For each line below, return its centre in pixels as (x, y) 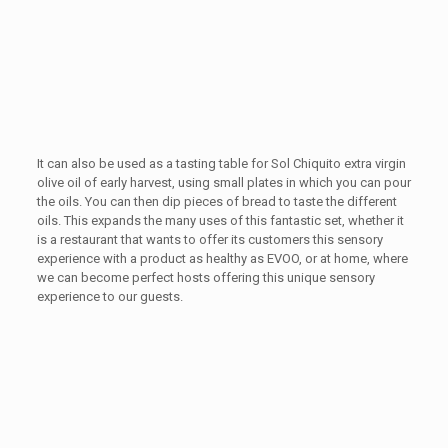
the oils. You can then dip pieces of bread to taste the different (216, 202)
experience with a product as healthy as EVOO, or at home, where (222, 259)
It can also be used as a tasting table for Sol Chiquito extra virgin (221, 164)
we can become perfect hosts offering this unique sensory (205, 278)
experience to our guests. (109, 297)
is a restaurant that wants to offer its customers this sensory (209, 240)
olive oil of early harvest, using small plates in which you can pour (223, 183)
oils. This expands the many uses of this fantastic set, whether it (220, 221)
